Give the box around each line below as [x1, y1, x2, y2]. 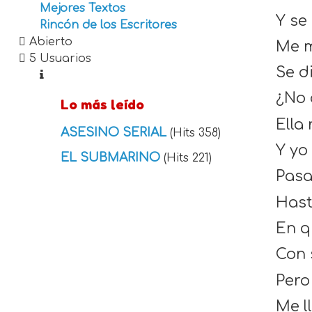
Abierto [25, 36, 72, 48]
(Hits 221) [163, 151, 212, 164]
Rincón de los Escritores [39, 19, 177, 31]
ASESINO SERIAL [60, 125, 170, 139]
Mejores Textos [39, 2, 125, 15]
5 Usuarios [25, 52, 91, 65]
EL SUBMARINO [60, 150, 164, 164]
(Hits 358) [169, 126, 221, 139]
